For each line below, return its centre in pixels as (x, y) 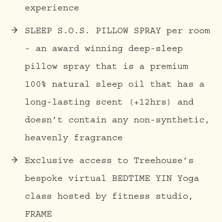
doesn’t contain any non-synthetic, (117, 121)
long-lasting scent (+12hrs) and (109, 104)
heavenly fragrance (74, 139)
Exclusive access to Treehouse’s (109, 162)
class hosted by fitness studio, (109, 198)
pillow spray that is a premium (107, 68)
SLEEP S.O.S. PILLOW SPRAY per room (117, 32)
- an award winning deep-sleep (104, 50)
